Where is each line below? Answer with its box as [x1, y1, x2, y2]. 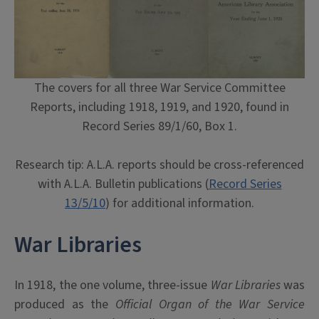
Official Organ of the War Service [115, 295, 305, 313]
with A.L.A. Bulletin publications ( [37, 174, 209, 193]
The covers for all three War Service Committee [33, 78, 286, 97]
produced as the [14, 295, 115, 313]
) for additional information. [105, 194, 254, 212]
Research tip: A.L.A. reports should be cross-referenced [15, 155, 304, 174]
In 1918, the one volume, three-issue [14, 276, 211, 294]
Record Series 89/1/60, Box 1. [82, 117, 237, 135]
